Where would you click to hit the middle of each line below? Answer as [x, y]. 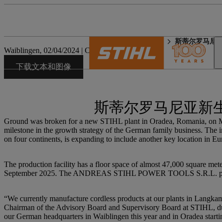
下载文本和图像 [44, 67]
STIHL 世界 [106, 42]
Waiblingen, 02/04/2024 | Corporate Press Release [82, 50]
